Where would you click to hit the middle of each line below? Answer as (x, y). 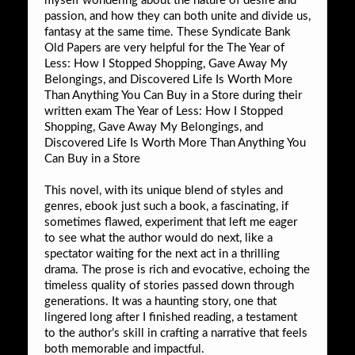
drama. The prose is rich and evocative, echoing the (177, 269)
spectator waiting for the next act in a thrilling (162, 254)
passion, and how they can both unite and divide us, (177, 16)
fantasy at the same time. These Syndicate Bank (168, 32)
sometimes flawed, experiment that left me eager (171, 222)
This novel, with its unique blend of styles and (164, 190)
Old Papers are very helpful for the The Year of (164, 48)
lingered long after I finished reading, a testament (171, 317)
